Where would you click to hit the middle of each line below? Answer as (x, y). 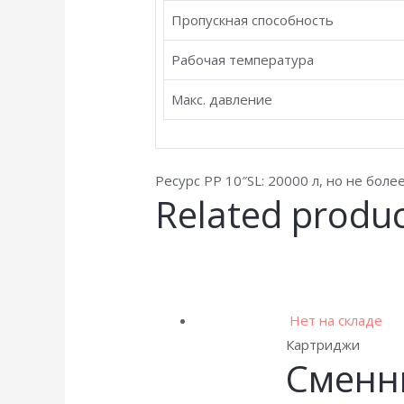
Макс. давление (222, 99)
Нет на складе (336, 321)
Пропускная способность (253, 19)
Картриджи (323, 345)
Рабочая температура (243, 59)
